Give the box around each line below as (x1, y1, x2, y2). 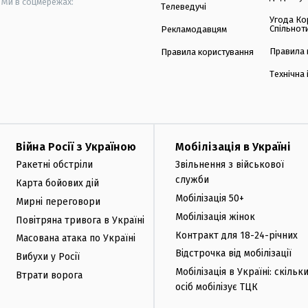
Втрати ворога (16, 269, 82, 281)
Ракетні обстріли (16, 159, 93, 171)
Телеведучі (161, 1, 206, 12)
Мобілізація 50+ (175, 192, 244, 204)
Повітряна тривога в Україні (16, 214, 144, 226)
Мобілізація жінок (175, 210, 255, 223)
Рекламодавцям (161, 24, 227, 35)
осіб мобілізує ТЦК (175, 281, 258, 294)
